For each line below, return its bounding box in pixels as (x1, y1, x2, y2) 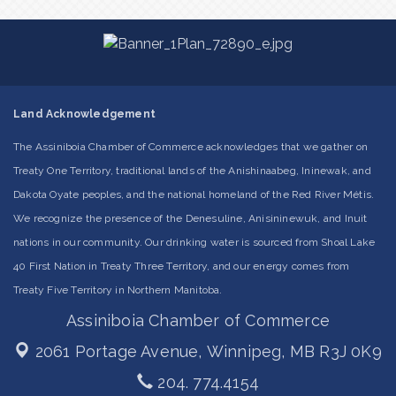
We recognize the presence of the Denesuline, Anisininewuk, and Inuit (13, 212, 368, 225)
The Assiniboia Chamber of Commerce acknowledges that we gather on (13, 141, 369, 154)
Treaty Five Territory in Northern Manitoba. (13, 284, 223, 297)
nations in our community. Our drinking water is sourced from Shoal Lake (13, 236, 376, 249)
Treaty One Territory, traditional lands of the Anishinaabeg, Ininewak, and (13, 164, 371, 178)
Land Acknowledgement (13, 108, 156, 121)
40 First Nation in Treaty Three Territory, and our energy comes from (13, 260, 350, 273)
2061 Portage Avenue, (34, 342, 207, 362)
